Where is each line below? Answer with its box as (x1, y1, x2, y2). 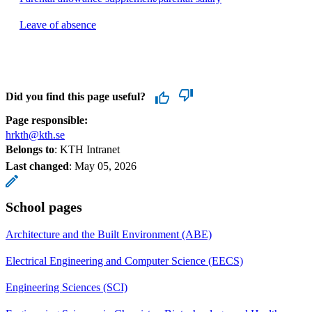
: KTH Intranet (54, 143, 120, 155)
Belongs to (6, 143, 54, 155)
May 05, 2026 (75, 159, 136, 172)
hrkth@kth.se (6, 128, 65, 141)
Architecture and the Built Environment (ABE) (6, 228, 212, 240)
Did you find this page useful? (6, 90, 146, 102)
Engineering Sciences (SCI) (6, 281, 127, 293)
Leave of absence (19, 18, 96, 31)
